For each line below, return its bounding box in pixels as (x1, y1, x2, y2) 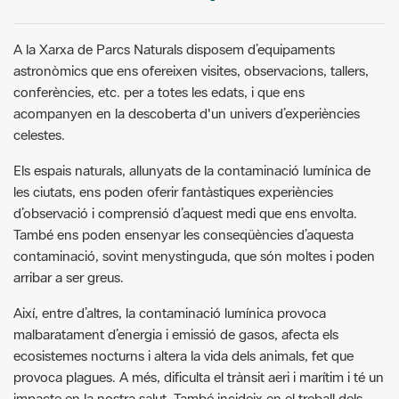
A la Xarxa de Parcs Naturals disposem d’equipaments (13, 40, 335, 59)
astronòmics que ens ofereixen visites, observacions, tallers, (13, 61, 369, 80)
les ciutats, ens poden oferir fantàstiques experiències (13, 183, 333, 201)
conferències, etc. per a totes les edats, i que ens (13, 83, 305, 102)
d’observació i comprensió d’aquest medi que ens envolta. (13, 204, 357, 223)
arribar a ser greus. (13, 268, 124, 287)
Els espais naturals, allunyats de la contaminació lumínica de (13, 161, 370, 180)
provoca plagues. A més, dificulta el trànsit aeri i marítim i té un (13, 368, 384, 387)
